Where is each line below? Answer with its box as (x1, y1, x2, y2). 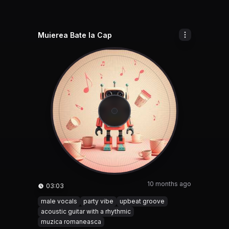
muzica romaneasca (41, 218, 101, 225)
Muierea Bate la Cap (38, 31, 112, 39)
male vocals (41, 197, 77, 205)
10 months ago (147, 180, 191, 188)
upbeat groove (120, 197, 165, 205)
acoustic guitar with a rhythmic (41, 208, 131, 215)
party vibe (83, 197, 113, 205)
